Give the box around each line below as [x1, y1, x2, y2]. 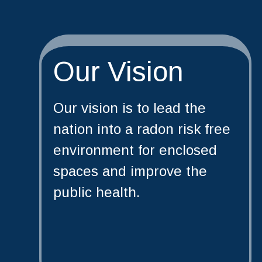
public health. [53, 184, 140, 200]
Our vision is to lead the [53, 99, 206, 116]
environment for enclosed [53, 142, 218, 158]
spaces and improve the [53, 163, 208, 179]
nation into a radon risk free [53, 120, 231, 137]
